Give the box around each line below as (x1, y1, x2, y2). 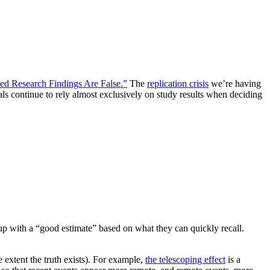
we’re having (209, 78, 261, 89)
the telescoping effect (145, 254, 225, 265)
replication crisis (147, 78, 209, 89)
